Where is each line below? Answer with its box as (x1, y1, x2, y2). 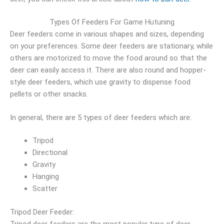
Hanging (32, 172, 59, 181)
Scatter (32, 184, 57, 193)
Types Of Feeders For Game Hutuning (49, 17, 174, 26)
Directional (32, 148, 67, 157)
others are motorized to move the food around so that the (10, 53, 207, 62)
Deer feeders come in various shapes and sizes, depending (10, 29, 204, 38)
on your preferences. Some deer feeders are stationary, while (10, 41, 213, 50)
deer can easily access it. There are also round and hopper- (10, 65, 206, 74)
